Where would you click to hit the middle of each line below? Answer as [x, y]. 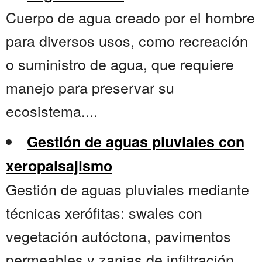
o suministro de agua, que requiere [120, 64]
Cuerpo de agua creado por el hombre [130, 17]
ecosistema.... [52, 111]
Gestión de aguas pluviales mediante [127, 189]
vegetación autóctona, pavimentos [118, 236]
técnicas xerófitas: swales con [104, 213]
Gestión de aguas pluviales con [136, 142]
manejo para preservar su [90, 87]
